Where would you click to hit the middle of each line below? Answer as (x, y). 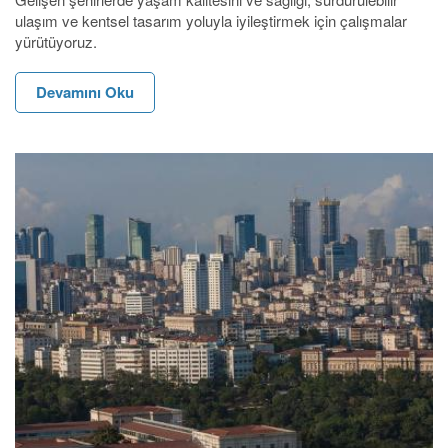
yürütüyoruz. (56, 42)
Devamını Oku (85, 92)
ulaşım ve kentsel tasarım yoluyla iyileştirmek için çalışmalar (211, 21)
